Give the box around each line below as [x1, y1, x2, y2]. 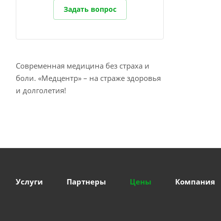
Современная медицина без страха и [16, 61, 149, 71]
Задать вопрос [63, 4, 116, 14]
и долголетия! [16, 85, 66, 95]
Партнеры [67, 177, 106, 186]
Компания [175, 177, 215, 186]
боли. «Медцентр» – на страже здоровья [16, 73, 161, 83]
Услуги [16, 177, 43, 186]
